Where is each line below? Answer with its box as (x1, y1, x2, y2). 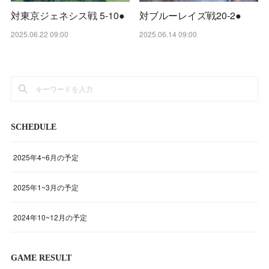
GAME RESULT (11, 253, 72, 262)
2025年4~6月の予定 (13, 151, 79, 162)
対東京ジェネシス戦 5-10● (11, 8, 125, 22)
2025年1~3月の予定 (13, 181, 79, 192)
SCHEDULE (11, 122, 57, 131)
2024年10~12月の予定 (13, 211, 88, 222)
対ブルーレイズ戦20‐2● (139, 8, 241, 22)
